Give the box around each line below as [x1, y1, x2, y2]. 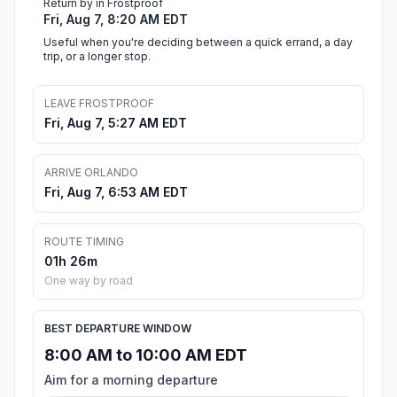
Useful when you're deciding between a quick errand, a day [43, 35, 353, 50]
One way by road [44, 274, 133, 288]
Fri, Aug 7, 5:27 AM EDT [44, 115, 187, 131]
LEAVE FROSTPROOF [44, 97, 154, 111]
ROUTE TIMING [44, 235, 124, 249]
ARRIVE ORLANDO [44, 166, 138, 180]
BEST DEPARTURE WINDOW [44, 322, 191, 336]
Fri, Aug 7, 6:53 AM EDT [44, 184, 188, 200]
